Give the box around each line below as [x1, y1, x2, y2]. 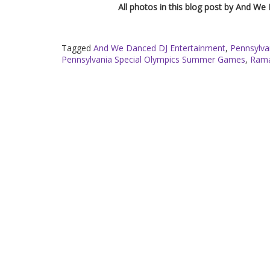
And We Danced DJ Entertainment [93, 42, 225, 54]
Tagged [61, 42, 93, 54]
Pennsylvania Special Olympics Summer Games [61, 53, 245, 65]
